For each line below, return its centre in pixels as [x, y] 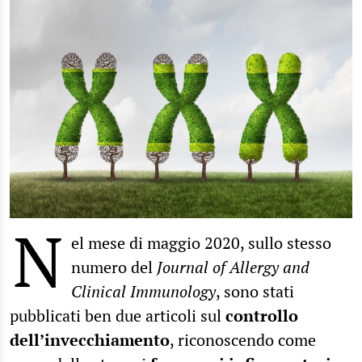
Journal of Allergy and [233, 267]
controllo [262, 316]
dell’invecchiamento [90, 340]
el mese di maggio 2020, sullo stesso [201, 243]
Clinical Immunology [143, 292]
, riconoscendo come [243, 340]
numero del [114, 267]
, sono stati [255, 292]
